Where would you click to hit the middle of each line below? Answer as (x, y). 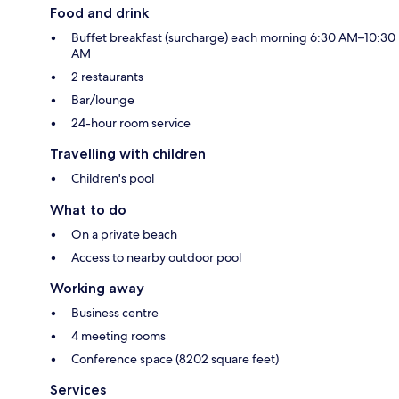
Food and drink (99, 12)
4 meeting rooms (118, 335)
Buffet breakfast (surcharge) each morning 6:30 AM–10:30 (233, 37)
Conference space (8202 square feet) (175, 358)
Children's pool (113, 178)
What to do (88, 209)
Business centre (115, 312)
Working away (97, 288)
